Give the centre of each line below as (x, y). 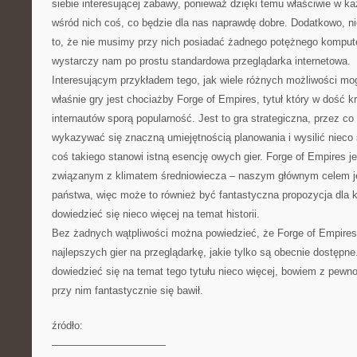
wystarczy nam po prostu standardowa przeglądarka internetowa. (201, 61)
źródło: (67, 326)
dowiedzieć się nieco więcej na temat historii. (156, 214)
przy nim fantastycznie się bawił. (127, 290)
